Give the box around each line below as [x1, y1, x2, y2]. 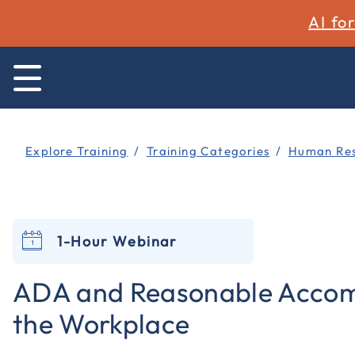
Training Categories [146, 143, 270, 158]
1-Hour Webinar [56, 231, 178, 250]
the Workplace [13, 307, 190, 341]
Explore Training [25, 143, 128, 158]
